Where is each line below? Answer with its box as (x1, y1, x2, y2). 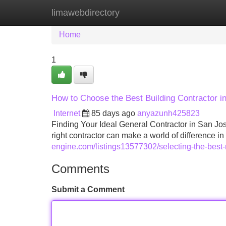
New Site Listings (103, 8, 166, 17)
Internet (53, 109, 80, 118)
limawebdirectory (51, 8, 120, 18)
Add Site (181, 8, 212, 17)
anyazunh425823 (137, 109, 200, 118)
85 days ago (91, 109, 135, 118)
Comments (51, 162, 109, 176)
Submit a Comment (51, 185, 125, 194)
